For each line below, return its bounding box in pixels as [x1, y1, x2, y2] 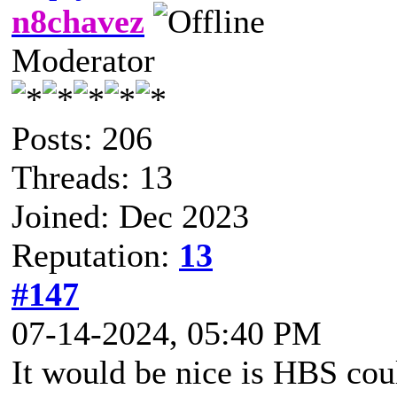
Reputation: [12, 236, 179, 274]
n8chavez [12, 2, 144, 40]
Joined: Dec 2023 [12, 197, 249, 235]
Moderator [12, 41, 155, 79]
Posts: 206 [12, 119, 152, 157]
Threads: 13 [12, 158, 173, 196]
